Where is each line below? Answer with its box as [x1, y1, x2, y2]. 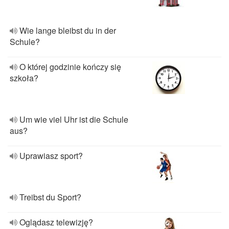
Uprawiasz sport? [19, 150, 83, 162]
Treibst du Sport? [19, 191, 81, 203]
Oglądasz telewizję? [19, 216, 93, 228]
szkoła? [10, 72, 38, 84]
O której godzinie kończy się [19, 61, 121, 73]
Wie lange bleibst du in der [19, 25, 116, 36]
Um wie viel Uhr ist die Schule [19, 113, 128, 125]
